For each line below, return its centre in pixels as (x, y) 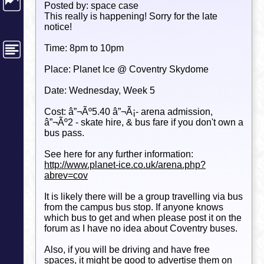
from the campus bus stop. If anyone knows (134, 207)
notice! (58, 27)
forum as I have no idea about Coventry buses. (141, 228)
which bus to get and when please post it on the (143, 217)
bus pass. (64, 133)
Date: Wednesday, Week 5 (100, 90)
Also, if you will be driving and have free (127, 249)
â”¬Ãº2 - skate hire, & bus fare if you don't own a (144, 122)
